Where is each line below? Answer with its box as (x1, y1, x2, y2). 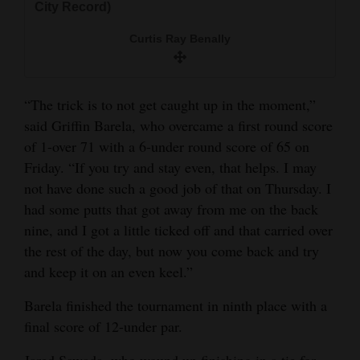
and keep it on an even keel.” (24, 261, 193, 281)
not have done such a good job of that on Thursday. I (24, 178, 331, 198)
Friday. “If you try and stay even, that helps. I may (24, 157, 317, 177)
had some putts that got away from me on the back (24, 198, 318, 219)
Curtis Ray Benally (129, 31, 231, 45)
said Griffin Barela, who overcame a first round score (24, 115, 333, 135)
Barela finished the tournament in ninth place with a (24, 295, 327, 315)
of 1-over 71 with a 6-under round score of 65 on (24, 136, 309, 156)
